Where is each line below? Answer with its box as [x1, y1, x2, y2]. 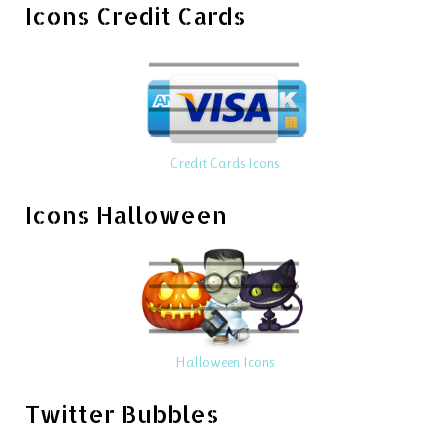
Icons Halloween [25, 198, 227, 230]
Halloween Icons [174, 352, 274, 371]
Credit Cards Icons [169, 153, 279, 172]
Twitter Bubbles [25, 397, 219, 429]
